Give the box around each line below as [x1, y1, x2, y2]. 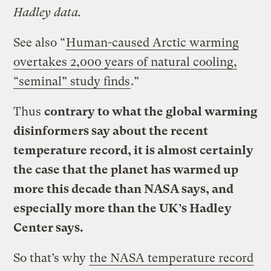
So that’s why [13, 250, 90, 265]
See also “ [13, 35, 66, 50]
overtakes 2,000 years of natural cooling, [13, 54, 238, 69]
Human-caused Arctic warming [66, 35, 240, 50]
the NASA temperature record [90, 250, 254, 265]
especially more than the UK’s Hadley [13, 201, 232, 215]
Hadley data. [13, 5, 82, 19]
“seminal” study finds [13, 74, 131, 88]
